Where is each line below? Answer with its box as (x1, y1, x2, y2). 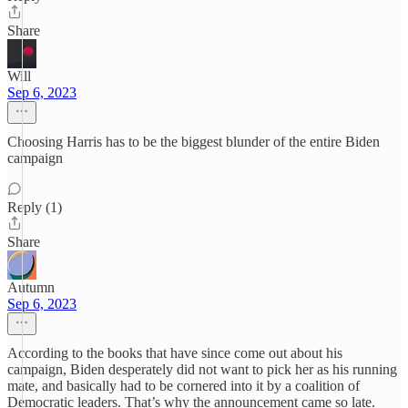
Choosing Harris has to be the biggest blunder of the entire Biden (7, 134, 380, 149)
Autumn (7, 280, 55, 295)
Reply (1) (7, 199, 62, 215)
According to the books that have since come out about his (7, 345, 342, 361)
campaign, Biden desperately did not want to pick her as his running (7, 362, 397, 377)
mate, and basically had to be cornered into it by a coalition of (7, 378, 360, 393)
